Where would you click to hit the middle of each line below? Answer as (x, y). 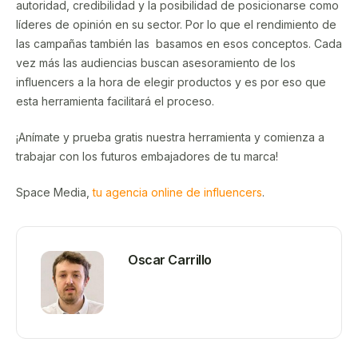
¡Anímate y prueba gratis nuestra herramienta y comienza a (170, 137)
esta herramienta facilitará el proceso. (117, 101)
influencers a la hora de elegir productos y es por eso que (171, 82)
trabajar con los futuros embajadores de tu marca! (149, 156)
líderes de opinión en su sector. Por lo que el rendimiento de (176, 24)
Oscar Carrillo (170, 259)
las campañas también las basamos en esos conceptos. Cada (179, 43)
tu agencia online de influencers (177, 192)
